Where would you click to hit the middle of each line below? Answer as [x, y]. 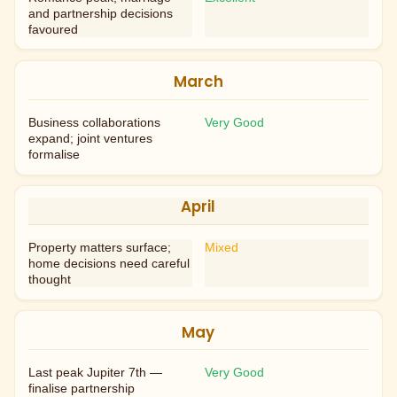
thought [50, 280]
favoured [54, 29]
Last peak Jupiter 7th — [96, 373]
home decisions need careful [109, 264]
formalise [54, 155]
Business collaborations [95, 123]
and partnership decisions [101, 13]
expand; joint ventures [91, 139]
